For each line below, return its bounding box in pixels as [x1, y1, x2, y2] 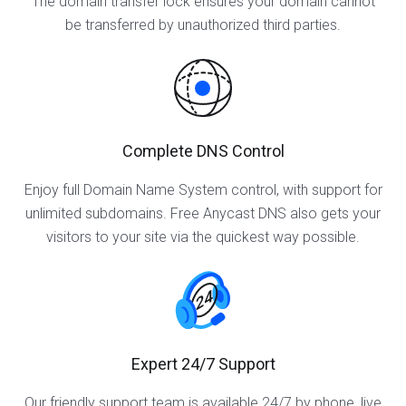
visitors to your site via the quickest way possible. [46, 228, 360, 246]
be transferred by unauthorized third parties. [65, 16, 341, 34]
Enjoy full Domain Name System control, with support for [24, 181, 382, 198]
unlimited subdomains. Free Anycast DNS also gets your [25, 205, 381, 222]
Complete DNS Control [121, 141, 285, 160]
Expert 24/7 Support [130, 354, 275, 373]
